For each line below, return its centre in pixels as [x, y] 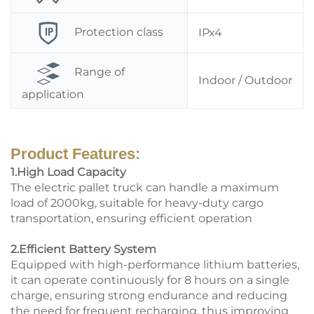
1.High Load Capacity [68, 172]
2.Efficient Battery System [83, 249]
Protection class [119, 32]
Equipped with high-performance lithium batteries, [155, 264]
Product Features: [75, 153]
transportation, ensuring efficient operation [131, 218]
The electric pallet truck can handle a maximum [145, 187]
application [53, 94]
